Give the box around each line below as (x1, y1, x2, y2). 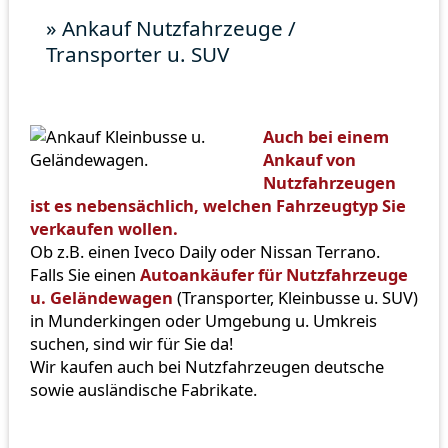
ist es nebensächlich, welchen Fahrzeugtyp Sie (29, 194, 406, 218)
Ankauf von (262, 148, 356, 172)
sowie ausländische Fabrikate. (29, 378, 257, 402)
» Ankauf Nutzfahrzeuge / (46, 13, 297, 42)
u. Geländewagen (29, 286, 173, 310)
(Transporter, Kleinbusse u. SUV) (172, 286, 418, 310)
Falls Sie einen (29, 263, 140, 287)
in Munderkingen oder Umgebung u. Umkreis (29, 309, 377, 333)
